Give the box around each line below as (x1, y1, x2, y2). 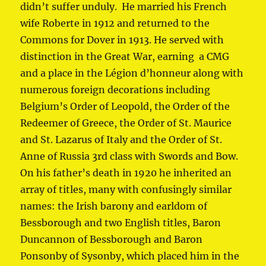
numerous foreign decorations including (20, 84, 211, 96)
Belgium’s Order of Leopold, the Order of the (20, 100, 230, 113)
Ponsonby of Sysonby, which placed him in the (20, 250, 240, 262)
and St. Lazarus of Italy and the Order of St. (20, 134, 223, 146)
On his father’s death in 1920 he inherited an (20, 167, 232, 179)
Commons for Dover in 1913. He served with (20, 34, 224, 46)
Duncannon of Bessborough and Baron (20, 233, 203, 246)
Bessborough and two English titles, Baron (20, 217, 221, 229)
